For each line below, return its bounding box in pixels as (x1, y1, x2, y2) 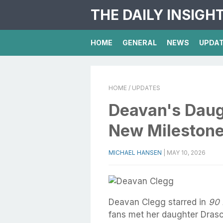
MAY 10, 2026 (167, 149, 206, 156)
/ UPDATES (127, 84, 160, 92)
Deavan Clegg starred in (109, 197, 209, 207)
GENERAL (122, 38, 157, 47)
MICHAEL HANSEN (109, 149, 162, 156)
